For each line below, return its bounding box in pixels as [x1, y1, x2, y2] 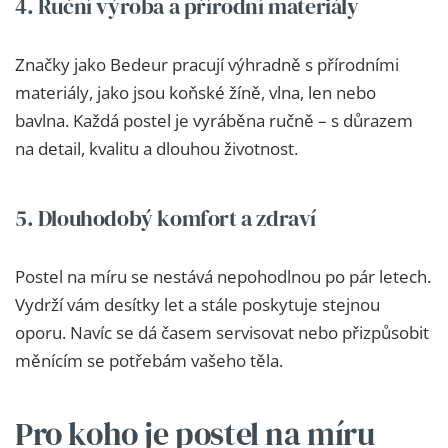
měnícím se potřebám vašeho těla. [15, 348, 283, 372]
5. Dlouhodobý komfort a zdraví [15, 202, 316, 233]
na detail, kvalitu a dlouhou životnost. [15, 136, 298, 160]
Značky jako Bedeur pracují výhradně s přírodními [15, 52, 399, 76]
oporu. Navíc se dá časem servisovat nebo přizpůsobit [15, 320, 429, 344]
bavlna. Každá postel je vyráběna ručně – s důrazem [15, 108, 413, 132]
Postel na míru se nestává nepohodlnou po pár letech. [15, 264, 431, 288]
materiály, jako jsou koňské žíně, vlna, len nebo [15, 80, 376, 104]
